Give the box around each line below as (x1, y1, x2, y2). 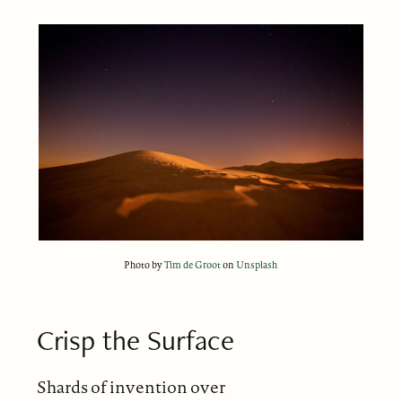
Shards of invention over (36, 374, 225, 398)
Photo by (124, 258, 165, 271)
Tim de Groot (164, 258, 222, 271)
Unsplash (236, 258, 278, 271)
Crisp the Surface (36, 320, 234, 358)
